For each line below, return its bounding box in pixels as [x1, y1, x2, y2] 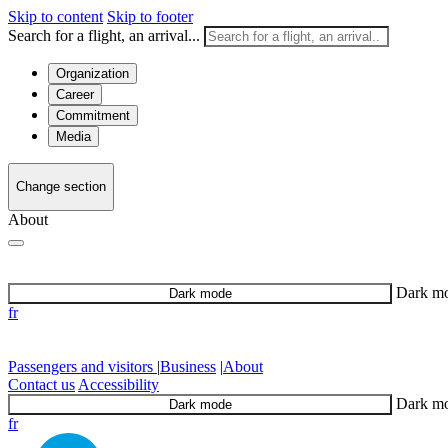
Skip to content [8, 8, 103, 25]
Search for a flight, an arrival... [8, 27, 200, 44]
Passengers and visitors [8, 357, 157, 375]
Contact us [8, 375, 75, 393]
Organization [56, 66, 129, 81]
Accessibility [78, 375, 159, 393]
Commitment [56, 108, 130, 123]
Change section [16, 179, 106, 195]
